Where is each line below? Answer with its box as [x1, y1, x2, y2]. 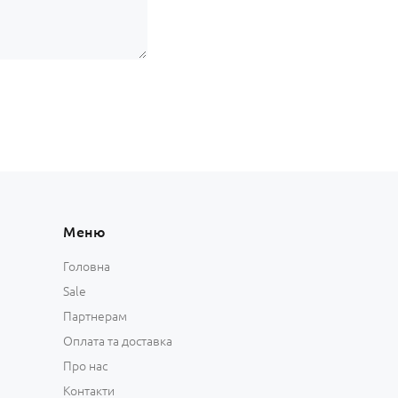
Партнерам [63, 308, 127, 323]
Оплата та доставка [63, 333, 172, 348]
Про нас [63, 358, 107, 373]
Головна [63, 259, 110, 274]
